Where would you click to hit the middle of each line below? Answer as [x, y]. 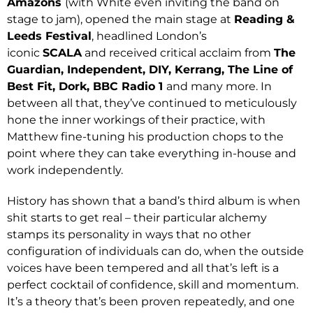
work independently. [65, 170]
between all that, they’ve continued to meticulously [152, 103]
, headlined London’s [149, 36]
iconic [25, 53]
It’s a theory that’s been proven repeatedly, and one [151, 301]
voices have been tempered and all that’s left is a [143, 268]
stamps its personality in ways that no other [129, 234]
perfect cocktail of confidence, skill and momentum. [153, 285]
